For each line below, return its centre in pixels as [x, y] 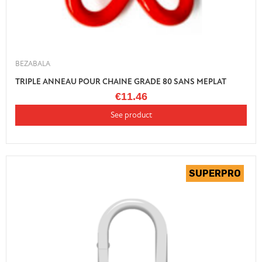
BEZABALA [33, 64]
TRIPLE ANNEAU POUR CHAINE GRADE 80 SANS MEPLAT [121, 82]
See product [131, 115]
